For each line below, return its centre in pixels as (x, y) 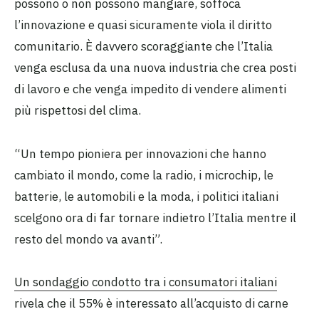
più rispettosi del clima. (78, 111)
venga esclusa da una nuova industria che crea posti (155, 68)
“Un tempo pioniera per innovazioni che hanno (140, 153)
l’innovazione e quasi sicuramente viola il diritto (143, 25)
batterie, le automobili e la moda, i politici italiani (146, 196)
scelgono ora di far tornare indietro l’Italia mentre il (155, 218)
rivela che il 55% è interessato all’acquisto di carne (151, 304)
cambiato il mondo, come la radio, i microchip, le (144, 175)
